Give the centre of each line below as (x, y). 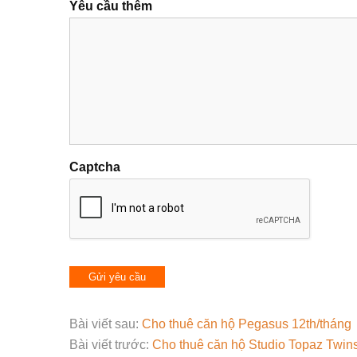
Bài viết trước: (111, 345)
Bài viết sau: (106, 324)
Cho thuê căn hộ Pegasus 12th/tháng (247, 324)
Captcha (95, 167)
